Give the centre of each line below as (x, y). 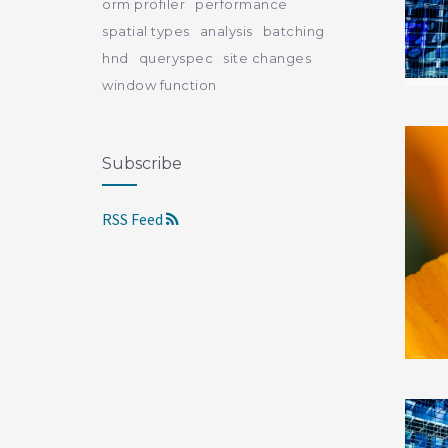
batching (293, 31)
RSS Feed (134, 219)
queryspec (175, 58)
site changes (267, 58)
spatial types (146, 31)
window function (159, 85)
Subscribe (142, 163)
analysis (226, 31)
